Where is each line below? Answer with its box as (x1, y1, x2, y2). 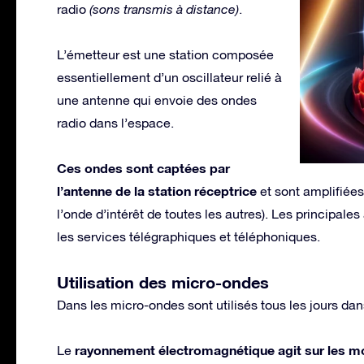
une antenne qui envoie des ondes (57, 92, 257, 107)
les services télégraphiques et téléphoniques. (57, 228, 320, 244)
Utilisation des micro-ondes (57, 271, 269, 292)
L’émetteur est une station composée (57, 46, 274, 62)
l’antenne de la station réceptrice (57, 182, 257, 198)
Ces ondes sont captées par (57, 159, 230, 175)
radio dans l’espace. (57, 115, 174, 130)
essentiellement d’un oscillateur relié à (57, 69, 282, 84)
